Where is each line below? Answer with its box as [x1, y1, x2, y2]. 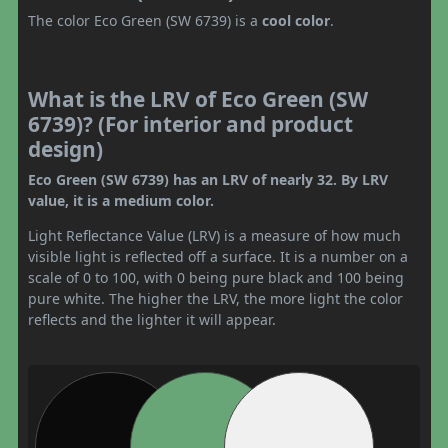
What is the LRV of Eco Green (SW [28, 84, 368, 113]
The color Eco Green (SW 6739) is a [28, 10, 262, 30]
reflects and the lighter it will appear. [28, 309, 276, 329]
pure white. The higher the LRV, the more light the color [28, 288, 403, 308]
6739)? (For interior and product [28, 109, 353, 138]
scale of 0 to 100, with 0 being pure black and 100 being [28, 267, 404, 287]
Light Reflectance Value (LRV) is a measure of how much [28, 225, 401, 245]
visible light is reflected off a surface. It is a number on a [28, 246, 408, 266]
